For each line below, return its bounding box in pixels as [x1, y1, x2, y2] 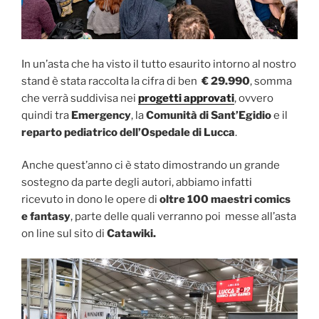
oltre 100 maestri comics [157, 193, 291, 206]
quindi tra [21, 108, 71, 122]
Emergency [71, 108, 131, 122]
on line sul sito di [21, 227, 107, 241]
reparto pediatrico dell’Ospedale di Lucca [21, 125, 235, 139]
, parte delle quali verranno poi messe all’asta [70, 210, 296, 224]
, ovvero [234, 91, 273, 105]
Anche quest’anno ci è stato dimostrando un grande [21, 159, 280, 172]
